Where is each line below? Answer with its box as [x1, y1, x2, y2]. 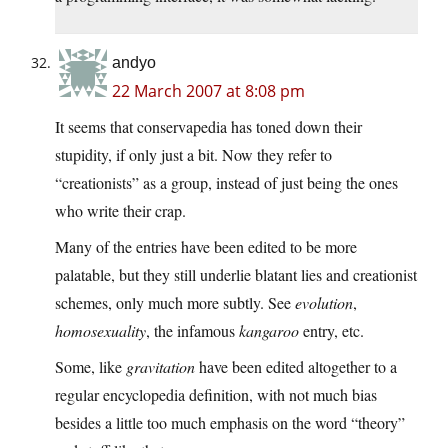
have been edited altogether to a [195, 356, 397, 378]
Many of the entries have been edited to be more [55, 236, 357, 258]
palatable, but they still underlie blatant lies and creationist [55, 264, 417, 286]
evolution [295, 292, 353, 314]
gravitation [126, 356, 195, 378]
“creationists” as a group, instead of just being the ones [55, 172, 398, 194]
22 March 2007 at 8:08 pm [112, 80, 305, 103]
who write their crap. [55, 200, 186, 222]
